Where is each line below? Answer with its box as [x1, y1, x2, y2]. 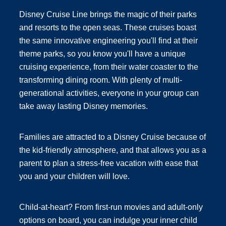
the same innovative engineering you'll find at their [19, 36, 198, 45]
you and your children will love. [19, 172, 130, 181]
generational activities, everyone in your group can [19, 89, 199, 98]
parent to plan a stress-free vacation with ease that [19, 159, 198, 168]
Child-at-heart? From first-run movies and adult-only [19, 203, 203, 212]
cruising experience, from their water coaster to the [19, 63, 198, 72]
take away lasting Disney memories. [19, 102, 148, 111]
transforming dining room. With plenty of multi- [19, 76, 182, 85]
